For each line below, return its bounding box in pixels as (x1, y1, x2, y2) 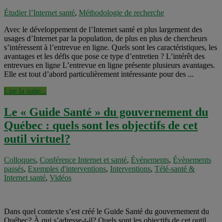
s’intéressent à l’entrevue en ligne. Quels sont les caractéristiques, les (4, 43, 217, 52)
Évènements (173, 156, 211, 165)
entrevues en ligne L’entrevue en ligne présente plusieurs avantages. (4, 61, 215, 70)
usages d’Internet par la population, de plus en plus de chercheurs (4, 34, 207, 43)
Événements (131, 156, 169, 165)
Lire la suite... (4, 87, 47, 96)
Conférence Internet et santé (40, 156, 127, 165)
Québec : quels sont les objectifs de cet (4, 119, 198, 132)
